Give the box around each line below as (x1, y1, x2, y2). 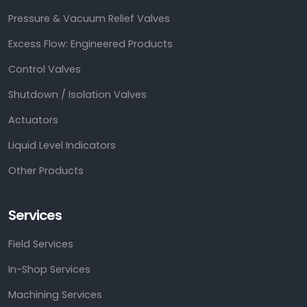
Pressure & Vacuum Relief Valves (8, 12, 170, 26)
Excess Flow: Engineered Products (8, 37, 173, 51)
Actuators (8, 113, 58, 127)
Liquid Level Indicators (8, 138, 116, 153)
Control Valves (8, 62, 81, 77)
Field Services (8, 237, 73, 251)
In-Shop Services (8, 262, 90, 277)
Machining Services (8, 288, 102, 302)
